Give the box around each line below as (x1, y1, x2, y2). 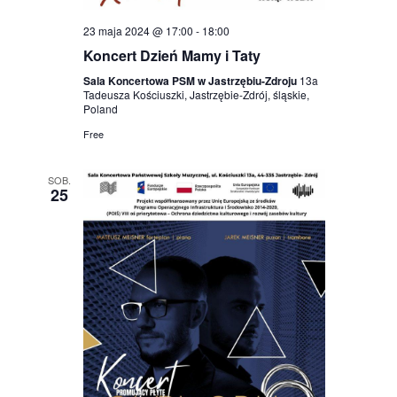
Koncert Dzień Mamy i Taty (82, 45, 261, 66)
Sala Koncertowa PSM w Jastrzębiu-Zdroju (82, 73, 300, 90)
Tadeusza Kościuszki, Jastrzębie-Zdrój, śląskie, (82, 87, 309, 103)
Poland (82, 101, 118, 117)
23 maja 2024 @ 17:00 (82, 23, 193, 39)
